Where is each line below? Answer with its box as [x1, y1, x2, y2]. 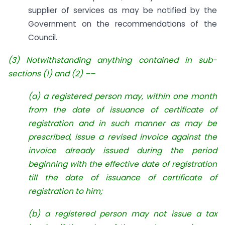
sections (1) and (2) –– [8, 68, 95, 79]
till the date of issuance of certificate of [28, 172, 217, 183]
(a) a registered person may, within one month [28, 90, 217, 101]
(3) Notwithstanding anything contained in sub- [8, 54, 217, 65]
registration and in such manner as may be [28, 118, 217, 129]
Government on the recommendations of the [28, 19, 217, 30]
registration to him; [28, 185, 102, 196]
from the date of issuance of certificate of [28, 104, 217, 115]
